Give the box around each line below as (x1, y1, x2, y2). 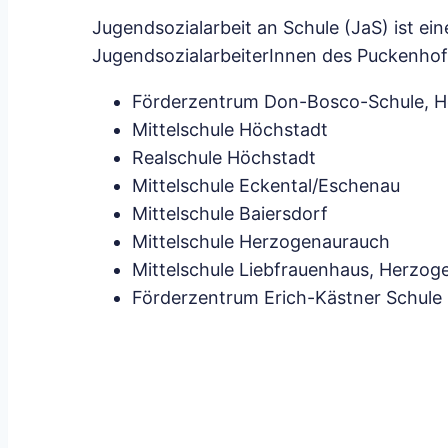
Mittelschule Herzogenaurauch (132, 231, 390, 253)
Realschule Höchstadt (132, 147, 316, 169)
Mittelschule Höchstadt (132, 119, 328, 141)
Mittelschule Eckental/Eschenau (132, 175, 400, 197)
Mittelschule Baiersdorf (132, 203, 328, 225)
